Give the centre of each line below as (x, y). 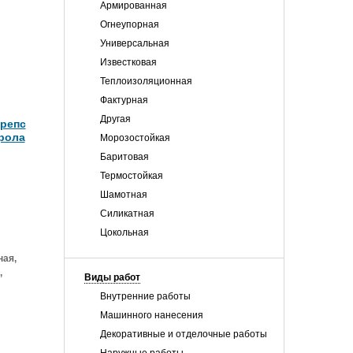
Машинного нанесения (152, 315)
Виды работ (112, 277)
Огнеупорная (130, 24)
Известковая (128, 62)
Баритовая (124, 157)
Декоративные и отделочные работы (184, 334)
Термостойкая (132, 176)
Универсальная (135, 43)
